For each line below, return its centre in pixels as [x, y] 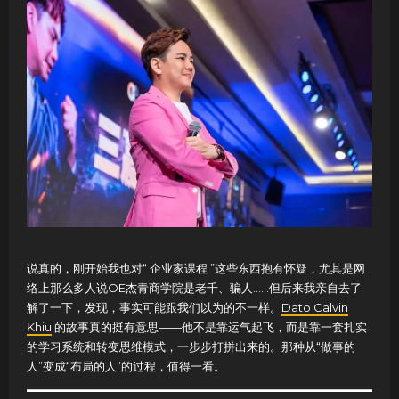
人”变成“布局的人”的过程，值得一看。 [126, 366]
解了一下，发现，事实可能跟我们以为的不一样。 [154, 307]
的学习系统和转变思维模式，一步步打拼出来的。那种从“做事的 [191, 346]
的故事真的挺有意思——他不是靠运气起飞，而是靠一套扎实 [209, 326]
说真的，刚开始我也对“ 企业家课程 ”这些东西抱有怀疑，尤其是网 [196, 268]
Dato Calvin [315, 307]
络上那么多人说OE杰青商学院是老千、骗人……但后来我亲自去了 [194, 287]
